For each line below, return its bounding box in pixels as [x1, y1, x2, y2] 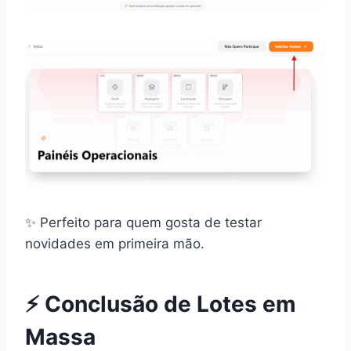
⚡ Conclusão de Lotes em [25, 291, 296, 318]
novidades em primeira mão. [25, 236, 204, 252]
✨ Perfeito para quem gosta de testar [25, 215, 262, 231]
